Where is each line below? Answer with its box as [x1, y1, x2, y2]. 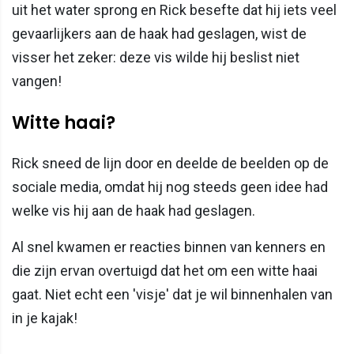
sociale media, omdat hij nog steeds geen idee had [12, 178, 328, 195]
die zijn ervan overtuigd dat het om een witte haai [12, 262, 318, 279]
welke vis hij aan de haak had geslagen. [12, 201, 255, 219]
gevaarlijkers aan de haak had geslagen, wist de [12, 24, 307, 42]
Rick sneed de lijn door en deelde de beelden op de [12, 154, 329, 171]
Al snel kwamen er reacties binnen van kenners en [12, 238, 326, 255]
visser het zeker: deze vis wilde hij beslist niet [12, 48, 299, 66]
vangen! [12, 72, 62, 89]
